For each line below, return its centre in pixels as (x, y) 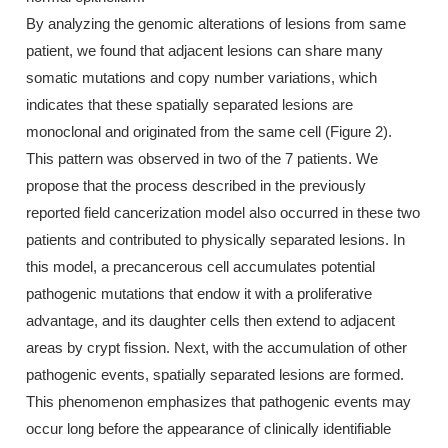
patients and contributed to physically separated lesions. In (215, 239)
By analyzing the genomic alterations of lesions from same (216, 23)
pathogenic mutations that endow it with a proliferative (199, 293)
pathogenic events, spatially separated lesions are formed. (215, 374)
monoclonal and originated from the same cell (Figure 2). (209, 131)
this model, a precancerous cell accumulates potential (200, 266)
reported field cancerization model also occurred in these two (223, 212)
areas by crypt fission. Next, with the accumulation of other (216, 347)
